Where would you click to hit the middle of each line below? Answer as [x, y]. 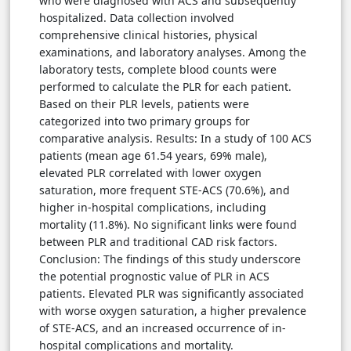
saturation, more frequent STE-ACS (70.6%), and [165, 190]
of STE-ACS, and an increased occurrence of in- [163, 328]
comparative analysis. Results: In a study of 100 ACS [175, 139]
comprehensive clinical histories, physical [148, 35]
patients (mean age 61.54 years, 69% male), [153, 156]
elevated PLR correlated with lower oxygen [150, 173]
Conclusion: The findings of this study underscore [170, 259]
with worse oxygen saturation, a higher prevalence [173, 311]
